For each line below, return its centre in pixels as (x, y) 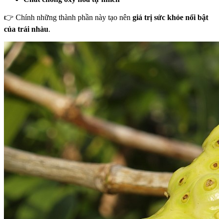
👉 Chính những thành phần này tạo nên (68, 17)
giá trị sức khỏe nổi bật (170, 17)
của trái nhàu (26, 29)
